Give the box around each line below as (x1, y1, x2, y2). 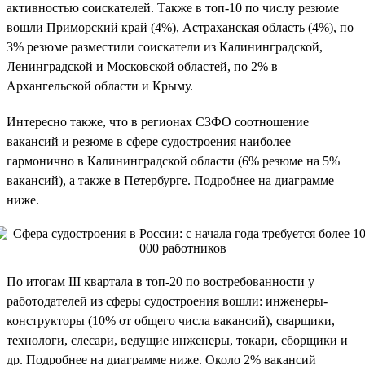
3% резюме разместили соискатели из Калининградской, (7, 39, 323, 54)
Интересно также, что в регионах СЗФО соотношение (7, 114, 309, 129)
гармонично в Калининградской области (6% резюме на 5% (7, 153, 340, 168)
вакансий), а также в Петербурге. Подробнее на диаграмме (7, 173, 334, 187)
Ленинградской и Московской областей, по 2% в (7, 59, 278, 73)
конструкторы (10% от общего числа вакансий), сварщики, (7, 313, 335, 328)
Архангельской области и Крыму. (7, 78, 193, 93)
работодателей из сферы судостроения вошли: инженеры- (7, 293, 328, 308)
